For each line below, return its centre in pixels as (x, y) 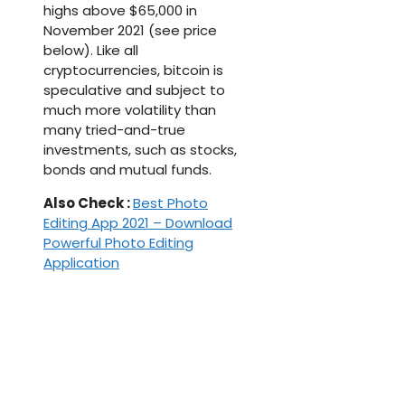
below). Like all (91, 51)
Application (81, 263)
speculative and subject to (134, 90)
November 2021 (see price (130, 31)
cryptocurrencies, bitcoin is (133, 71)
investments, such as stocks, (140, 150)
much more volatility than (130, 110)
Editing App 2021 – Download (138, 223)
